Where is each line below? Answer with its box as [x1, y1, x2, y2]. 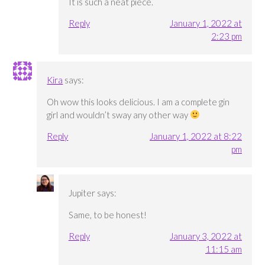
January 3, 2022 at [169, 231, 242, 242]
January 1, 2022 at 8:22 [149, 130, 242, 141]
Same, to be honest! [68, 209, 147, 221]
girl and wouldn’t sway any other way [47, 109, 190, 120]
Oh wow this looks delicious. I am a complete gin [47, 96, 230, 107]
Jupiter [68, 188, 95, 199]
